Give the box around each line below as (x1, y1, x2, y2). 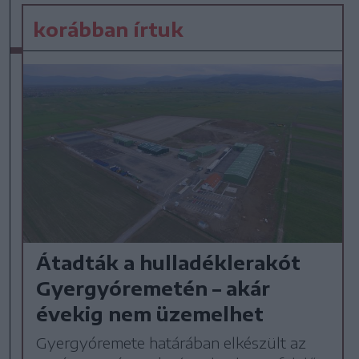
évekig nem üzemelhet (36, 301, 264, 325)
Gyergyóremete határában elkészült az (36, 333, 307, 352)
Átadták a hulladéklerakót (36, 249, 301, 274)
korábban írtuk (33, 16, 184, 41)
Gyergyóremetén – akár (36, 275, 271, 300)
